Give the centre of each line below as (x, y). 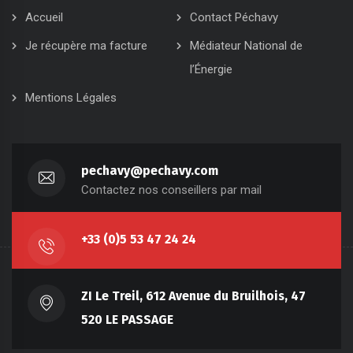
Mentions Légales (71, 98)
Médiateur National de (246, 46)
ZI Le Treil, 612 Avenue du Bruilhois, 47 (193, 296)
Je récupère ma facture (86, 46)
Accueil (44, 18)
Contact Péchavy (234, 18)
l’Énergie (211, 70)
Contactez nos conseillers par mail (171, 190)
